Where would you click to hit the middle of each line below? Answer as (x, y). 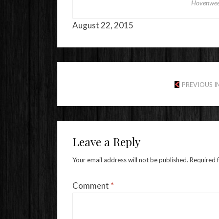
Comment (91, 186)
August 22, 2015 (103, 25)
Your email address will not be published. (130, 160)
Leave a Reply (106, 142)
